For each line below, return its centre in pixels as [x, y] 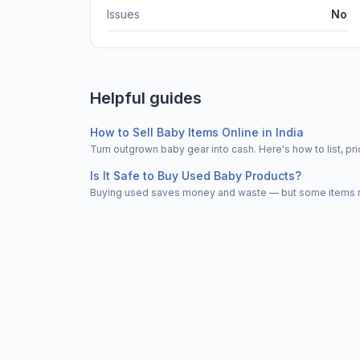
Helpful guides [146, 98]
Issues [123, 14]
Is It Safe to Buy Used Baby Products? [196, 175]
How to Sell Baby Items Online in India [197, 132]
